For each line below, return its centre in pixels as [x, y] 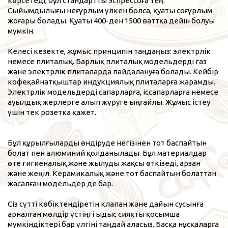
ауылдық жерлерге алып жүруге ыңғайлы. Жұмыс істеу [109, 102]
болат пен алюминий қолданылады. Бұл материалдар [107, 153]
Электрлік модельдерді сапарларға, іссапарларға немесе [113, 92]
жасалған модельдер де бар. [60, 183]
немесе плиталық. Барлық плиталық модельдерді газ [107, 61]
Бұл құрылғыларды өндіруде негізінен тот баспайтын [107, 142]
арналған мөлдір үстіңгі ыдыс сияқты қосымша [94, 214]
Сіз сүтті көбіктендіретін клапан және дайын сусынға [106, 204]
